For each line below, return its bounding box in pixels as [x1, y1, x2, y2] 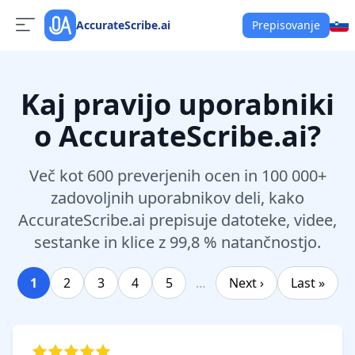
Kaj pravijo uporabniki [21, 85, 334, 124]
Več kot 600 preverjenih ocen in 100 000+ [29, 165, 326, 186]
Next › [228, 274, 264, 292]
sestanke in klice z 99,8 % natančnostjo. [34, 231, 321, 253]
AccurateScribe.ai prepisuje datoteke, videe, [18, 209, 337, 231]
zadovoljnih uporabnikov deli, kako [51, 187, 304, 208]
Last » [290, 274, 325, 292]
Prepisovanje [252, 17, 320, 32]
